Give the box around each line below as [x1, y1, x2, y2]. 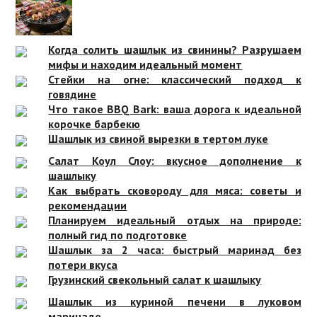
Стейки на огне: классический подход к [48, 72, 301, 87]
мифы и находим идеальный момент [48, 57, 243, 72]
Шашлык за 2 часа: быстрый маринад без [48, 243, 301, 258]
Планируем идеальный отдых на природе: [48, 213, 301, 228]
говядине [48, 87, 97, 102]
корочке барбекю [48, 117, 141, 132]
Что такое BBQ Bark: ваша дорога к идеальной [48, 102, 301, 117]
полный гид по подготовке [48, 228, 188, 243]
